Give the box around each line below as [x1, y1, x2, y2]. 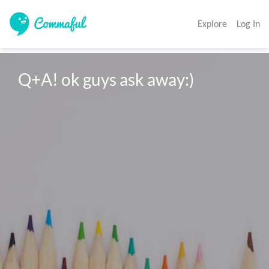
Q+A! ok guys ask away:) [18, 69, 195, 90]
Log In [237, 18, 260, 29]
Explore [198, 18, 227, 29]
